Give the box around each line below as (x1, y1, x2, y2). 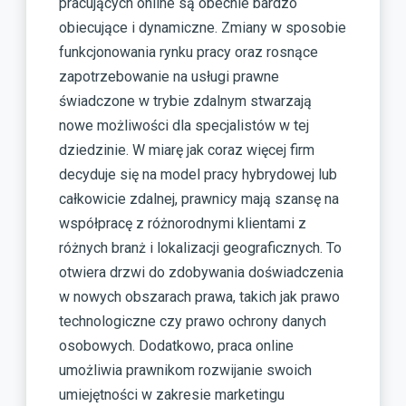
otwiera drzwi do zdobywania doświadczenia (59, 264, 343, 282)
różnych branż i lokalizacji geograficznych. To (59, 239, 342, 257)
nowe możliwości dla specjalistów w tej (59, 117, 309, 135)
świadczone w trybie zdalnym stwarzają (59, 92, 312, 111)
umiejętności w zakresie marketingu (59, 386, 285, 404)
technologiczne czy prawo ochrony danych (59, 313, 326, 331)
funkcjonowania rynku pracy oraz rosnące (59, 43, 318, 62)
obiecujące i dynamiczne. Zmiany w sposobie (59, 19, 346, 37)
